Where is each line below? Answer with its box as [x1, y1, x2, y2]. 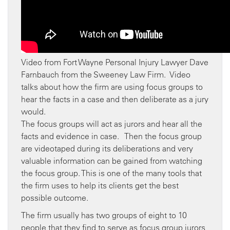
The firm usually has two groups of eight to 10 [21, 210, 187, 220]
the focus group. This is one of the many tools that [21, 168, 202, 178]
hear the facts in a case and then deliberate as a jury [21, 94, 208, 104]
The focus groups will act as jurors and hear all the [21, 119, 202, 129]
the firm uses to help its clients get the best [21, 180, 179, 190]
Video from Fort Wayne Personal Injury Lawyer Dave [21, 57, 208, 67]
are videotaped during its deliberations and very [21, 143, 193, 154]
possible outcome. [21, 193, 90, 203]
